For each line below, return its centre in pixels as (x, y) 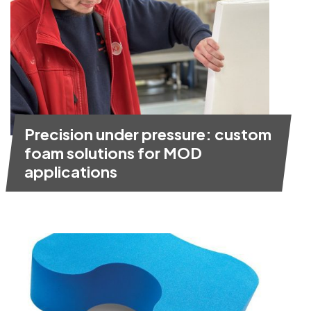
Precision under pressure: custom (148, 134)
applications (71, 171)
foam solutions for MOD (113, 152)
